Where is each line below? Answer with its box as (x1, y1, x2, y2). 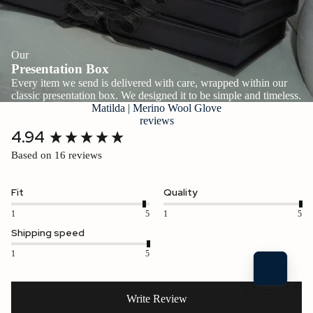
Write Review (126, 292, 187, 305)
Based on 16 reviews (11, 150, 102, 161)
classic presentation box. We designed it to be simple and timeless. (11, 89, 301, 102)
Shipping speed (11, 226, 85, 239)
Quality (163, 186, 198, 199)
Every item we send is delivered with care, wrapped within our (11, 77, 287, 89)
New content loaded (10, 126, 99, 139)
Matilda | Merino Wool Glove (92, 102, 221, 115)
